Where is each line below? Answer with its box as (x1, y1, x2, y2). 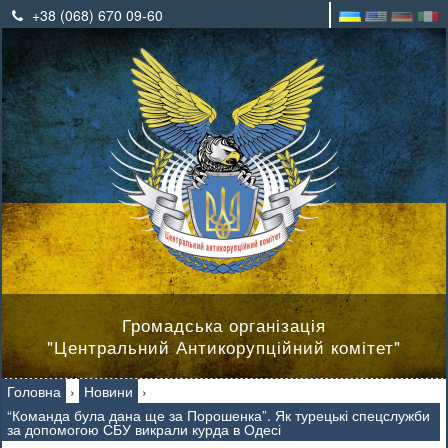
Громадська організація (122, 312, 326, 337)
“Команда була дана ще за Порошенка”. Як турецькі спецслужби (7, 405, 430, 425)
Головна (7, 381, 61, 401)
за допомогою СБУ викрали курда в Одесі (7, 419, 281, 439)
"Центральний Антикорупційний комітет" (47, 334, 401, 359)
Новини (84, 381, 133, 401)
